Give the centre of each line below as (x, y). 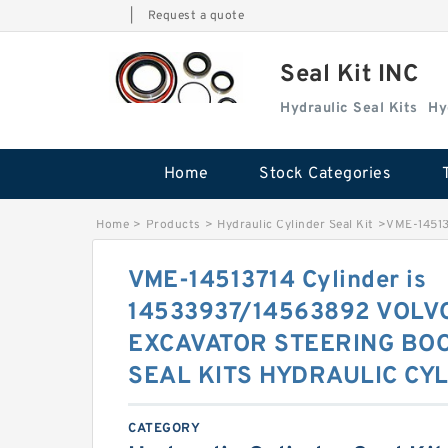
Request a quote (195, 16)
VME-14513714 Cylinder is (277, 281)
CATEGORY (164, 429)
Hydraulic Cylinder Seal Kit (295, 225)
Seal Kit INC (349, 75)
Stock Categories (325, 174)
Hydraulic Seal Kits (349, 108)
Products (173, 225)
